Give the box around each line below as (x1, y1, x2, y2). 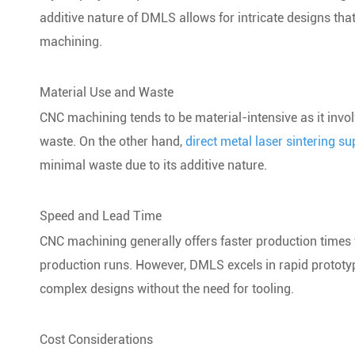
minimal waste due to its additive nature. (40, 158, 267, 173)
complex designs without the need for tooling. (40, 281, 294, 296)
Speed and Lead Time (40, 208, 162, 223)
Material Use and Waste (40, 85, 174, 100)
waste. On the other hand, (40, 134, 185, 149)
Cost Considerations (40, 332, 153, 347)
